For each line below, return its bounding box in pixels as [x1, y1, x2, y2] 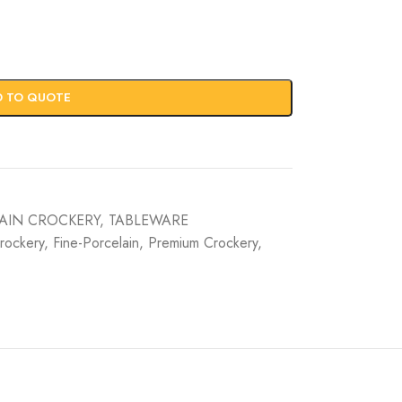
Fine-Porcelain [52, 232, 139, 253]
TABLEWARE [108, 210, 188, 231]
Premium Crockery [147, 232, 258, 253]
